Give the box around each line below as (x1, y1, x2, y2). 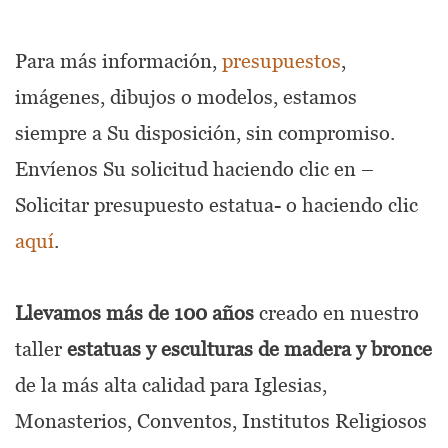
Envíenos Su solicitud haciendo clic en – (15, 157, 374, 182)
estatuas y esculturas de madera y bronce (67, 337, 432, 362)
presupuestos (222, 49, 341, 74)
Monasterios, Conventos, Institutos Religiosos (15, 409, 427, 434)
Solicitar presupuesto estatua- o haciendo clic (15, 193, 418, 218)
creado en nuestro (254, 301, 419, 326)
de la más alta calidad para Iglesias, (15, 373, 327, 398)
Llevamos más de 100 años (15, 301, 254, 326)
